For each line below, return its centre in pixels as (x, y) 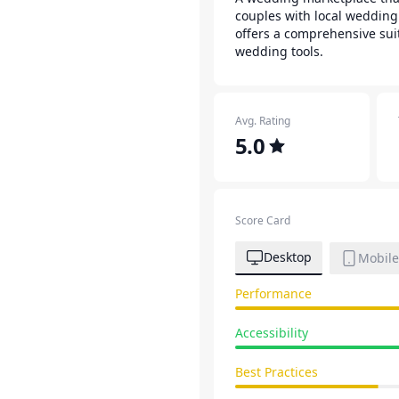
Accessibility (272, 333)
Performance (273, 293)
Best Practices (277, 372)
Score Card (263, 220)
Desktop (288, 257)
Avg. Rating (263, 121)
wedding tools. (279, 51)
